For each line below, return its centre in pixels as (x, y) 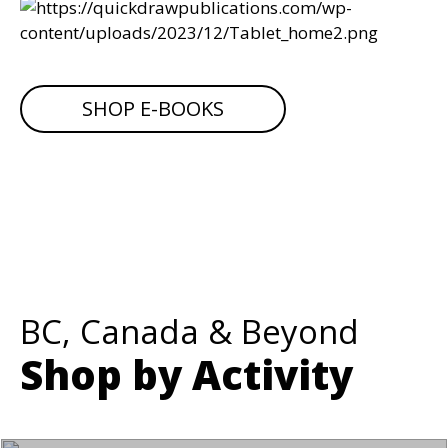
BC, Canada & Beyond (189, 331)
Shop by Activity (186, 374)
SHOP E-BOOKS (153, 108)
